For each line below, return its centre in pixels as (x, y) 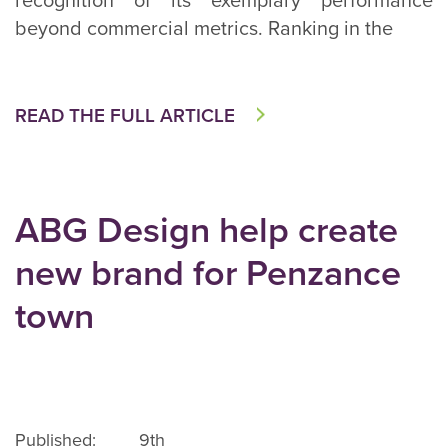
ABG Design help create (206, 230)
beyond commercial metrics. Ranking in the (204, 29)
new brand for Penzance (208, 273)
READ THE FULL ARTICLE (125, 116)
